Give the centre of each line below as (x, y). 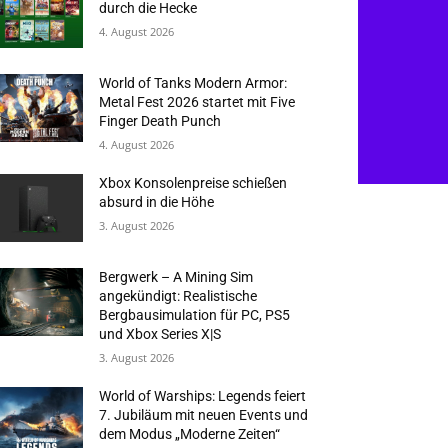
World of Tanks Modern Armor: (193, 82)
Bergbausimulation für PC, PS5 (195, 314)
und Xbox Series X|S (160, 333)
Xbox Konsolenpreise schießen (193, 182)
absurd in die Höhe (157, 201)
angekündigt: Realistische (178, 295)
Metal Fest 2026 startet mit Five (197, 101)
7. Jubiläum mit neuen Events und (204, 414)
